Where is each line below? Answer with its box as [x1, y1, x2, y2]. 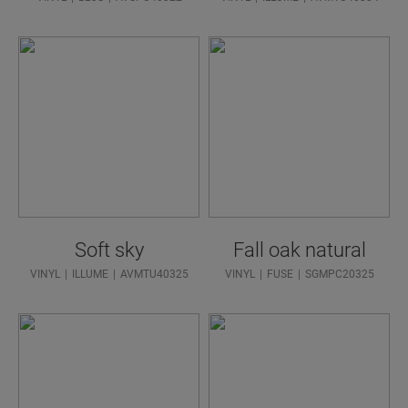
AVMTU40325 [119, 268, 189, 281]
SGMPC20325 [304, 268, 374, 281]
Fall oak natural [232, 239, 366, 262]
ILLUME [71, 268, 108, 281]
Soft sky [74, 239, 144, 262]
